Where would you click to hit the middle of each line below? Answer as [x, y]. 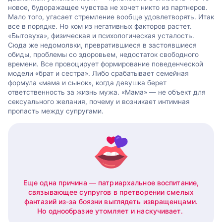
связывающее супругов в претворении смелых [111, 192]
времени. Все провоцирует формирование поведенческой [106, 64]
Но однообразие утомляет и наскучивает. [111, 211]
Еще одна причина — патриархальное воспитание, [111, 182]
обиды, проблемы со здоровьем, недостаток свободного [103, 55]
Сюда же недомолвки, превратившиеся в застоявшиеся [102, 45]
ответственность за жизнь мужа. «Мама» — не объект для [107, 92]
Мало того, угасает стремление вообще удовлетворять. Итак [111, 17]
